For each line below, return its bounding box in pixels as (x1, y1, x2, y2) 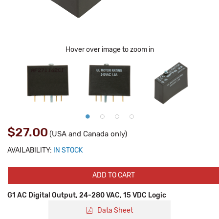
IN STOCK (53, 146, 83, 154)
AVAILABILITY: (7, 146, 52, 154)
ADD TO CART (92, 171, 135, 179)
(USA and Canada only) (49, 130, 127, 138)
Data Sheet (97, 206, 133, 215)
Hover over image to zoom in (65, 45, 154, 54)
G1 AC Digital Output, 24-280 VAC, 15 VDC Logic (7, 191, 166, 199)
